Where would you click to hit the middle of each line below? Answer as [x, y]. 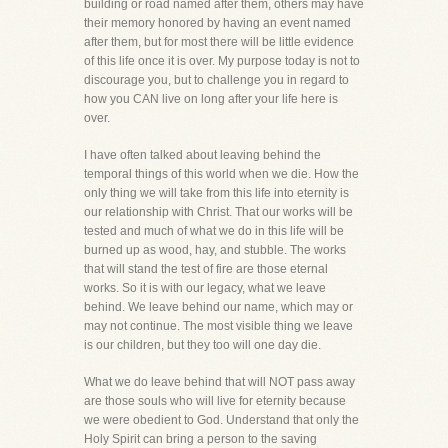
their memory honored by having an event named [217, 23]
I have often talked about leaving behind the [202, 155]
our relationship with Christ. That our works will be [218, 212]
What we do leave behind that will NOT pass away [219, 382]
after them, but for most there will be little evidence [219, 42]
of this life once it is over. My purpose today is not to [222, 61]
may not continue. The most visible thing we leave [218, 326]
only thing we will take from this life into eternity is [216, 193]
